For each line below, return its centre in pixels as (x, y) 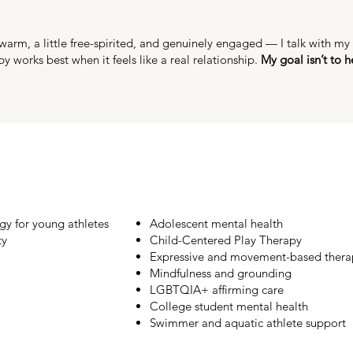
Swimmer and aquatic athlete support (248, 323)
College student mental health (229, 306)
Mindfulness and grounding (221, 273)
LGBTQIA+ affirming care (217, 290)
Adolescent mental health (216, 223)
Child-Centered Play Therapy (226, 240)
